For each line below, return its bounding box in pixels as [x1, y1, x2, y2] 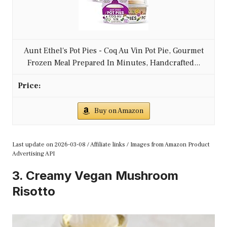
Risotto [12, 183, 55, 199]
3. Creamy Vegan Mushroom [12, 168, 178, 183]
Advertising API [12, 149, 55, 158]
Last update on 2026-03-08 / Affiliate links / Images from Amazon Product [12, 140, 210, 148]
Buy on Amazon [94, 106, 143, 116]
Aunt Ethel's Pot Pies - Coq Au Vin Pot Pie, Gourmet [23, 45, 204, 56]
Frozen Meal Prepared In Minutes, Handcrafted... [27, 57, 200, 68]
